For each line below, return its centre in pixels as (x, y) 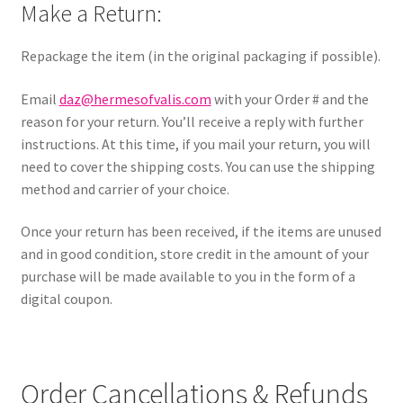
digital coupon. (66, 299)
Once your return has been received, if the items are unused (201, 232)
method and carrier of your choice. (125, 188)
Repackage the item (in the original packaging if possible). (200, 55)
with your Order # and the (290, 99)
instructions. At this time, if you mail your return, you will (195, 143)
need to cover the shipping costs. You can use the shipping (197, 166)
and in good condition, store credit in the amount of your (194, 254)
